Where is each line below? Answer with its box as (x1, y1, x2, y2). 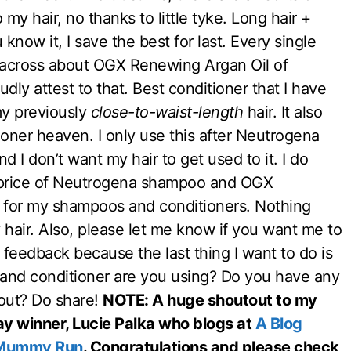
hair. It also (243, 103, 322, 122)
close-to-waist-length (90, 103, 243, 122)
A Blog (255, 314, 302, 334)
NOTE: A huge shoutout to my (103, 291, 317, 310)
